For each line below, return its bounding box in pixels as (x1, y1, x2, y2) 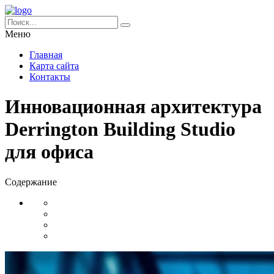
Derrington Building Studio (5, 118, 235, 141)
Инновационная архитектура (5, 95, 262, 118)
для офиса (5, 141, 94, 163)
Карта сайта (29, 61, 79, 71)
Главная (29, 50, 62, 60)
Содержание (5, 176, 57, 187)
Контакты (29, 72, 70, 82)
